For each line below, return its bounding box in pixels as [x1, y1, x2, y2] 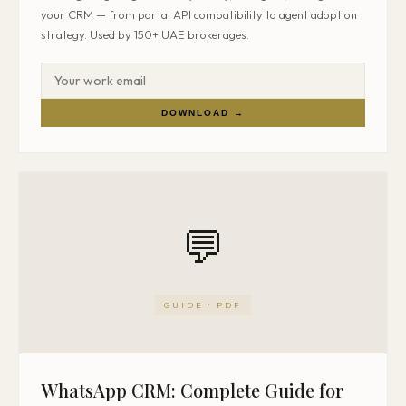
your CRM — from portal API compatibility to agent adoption [41, 7, 357, 22]
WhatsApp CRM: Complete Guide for [41, 378, 344, 402]
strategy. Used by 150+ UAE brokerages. [41, 27, 249, 42]
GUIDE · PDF [164, 299, 242, 310]
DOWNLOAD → [161, 108, 245, 118]
